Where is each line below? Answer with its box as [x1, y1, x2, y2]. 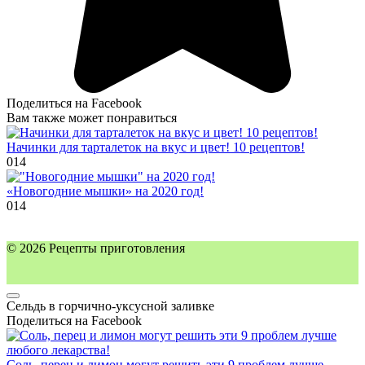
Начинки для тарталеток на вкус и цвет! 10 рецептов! [7, 139, 305, 154]
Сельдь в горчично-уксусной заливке [7, 298, 214, 313]
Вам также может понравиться [7, 110, 177, 125]
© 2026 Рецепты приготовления [7, 240, 185, 255]
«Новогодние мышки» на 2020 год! [7, 183, 204, 198]
